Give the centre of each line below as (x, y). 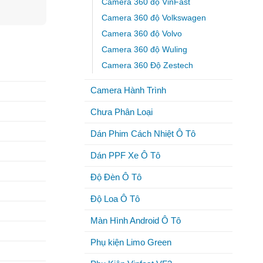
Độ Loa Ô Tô (115, 198)
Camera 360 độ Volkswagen (154, 18)
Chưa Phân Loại (121, 112)
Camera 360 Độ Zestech (147, 65)
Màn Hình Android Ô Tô (135, 220)
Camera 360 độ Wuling (144, 49)
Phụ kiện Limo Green (131, 242)
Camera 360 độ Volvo (141, 33)
